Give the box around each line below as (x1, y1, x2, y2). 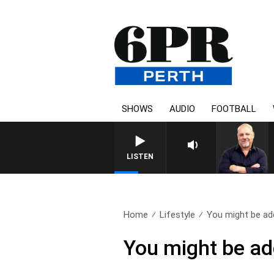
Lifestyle (160, 209, 196, 220)
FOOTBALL (212, 103, 256, 114)
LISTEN (127, 152, 154, 161)
